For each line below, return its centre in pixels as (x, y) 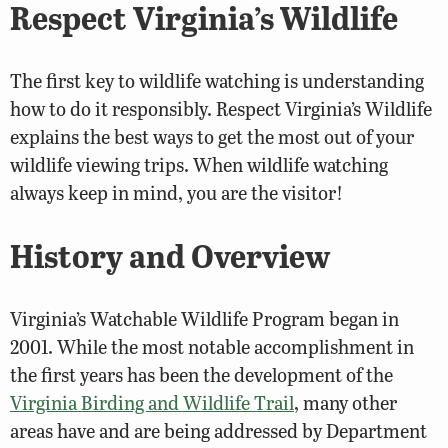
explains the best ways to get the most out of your (212, 136)
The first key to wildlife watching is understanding (217, 80)
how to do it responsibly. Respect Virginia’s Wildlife (221, 108)
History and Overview (170, 256)
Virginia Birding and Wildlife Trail (152, 402)
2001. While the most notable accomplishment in (212, 346)
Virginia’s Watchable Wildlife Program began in (204, 318)
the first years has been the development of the (201, 374)
